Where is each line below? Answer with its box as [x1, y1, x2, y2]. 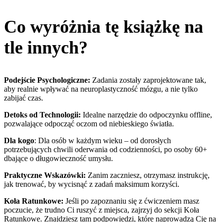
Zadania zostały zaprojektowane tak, [90, 75, 206, 84]
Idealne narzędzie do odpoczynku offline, [81, 110, 212, 119]
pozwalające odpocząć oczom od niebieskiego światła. [4, 119, 174, 128]
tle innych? [4, 37, 88, 57]
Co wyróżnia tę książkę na [4, 16, 203, 37]
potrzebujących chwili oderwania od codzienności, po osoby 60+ [4, 145, 207, 154]
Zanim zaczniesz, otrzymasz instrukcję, [86, 170, 210, 179]
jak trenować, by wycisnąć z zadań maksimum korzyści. [4, 179, 179, 188]
